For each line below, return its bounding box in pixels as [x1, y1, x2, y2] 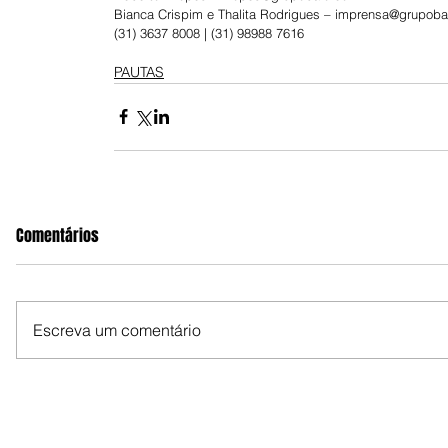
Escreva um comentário [33, 319, 201, 340]
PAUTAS [114, 62, 164, 81]
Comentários [16, 223, 99, 247]
